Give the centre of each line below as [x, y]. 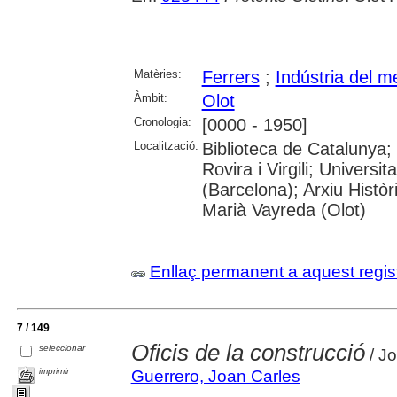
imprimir [54, 370]
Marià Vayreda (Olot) [284, 210]
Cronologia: [162, 121]
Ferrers [230, 77]
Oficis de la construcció [248, 352]
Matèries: [157, 74]
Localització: [166, 145]
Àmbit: [150, 97]
